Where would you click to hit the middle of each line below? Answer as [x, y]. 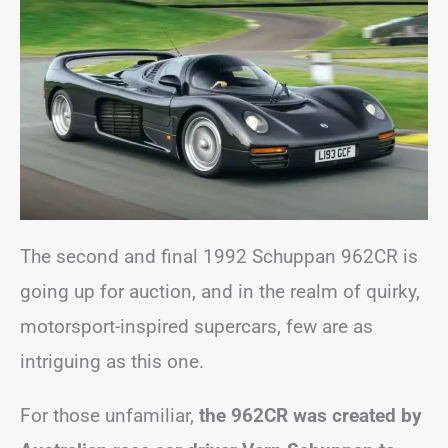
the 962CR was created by [310, 415]
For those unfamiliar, [109, 415]
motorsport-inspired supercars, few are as [196, 326]
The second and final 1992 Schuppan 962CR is [219, 256]
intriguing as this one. [112, 361]
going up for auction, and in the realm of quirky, [220, 291]
